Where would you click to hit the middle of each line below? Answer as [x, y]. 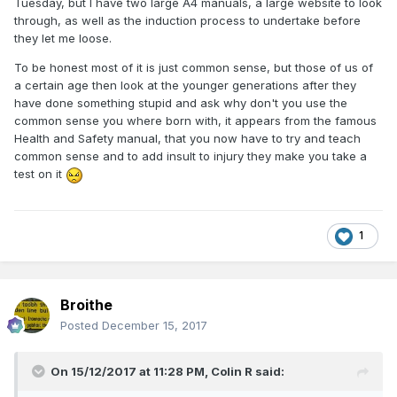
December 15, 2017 [155, 326]
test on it [40, 174]
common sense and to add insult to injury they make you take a [191, 156]
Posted [81, 326]
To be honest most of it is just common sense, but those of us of [194, 68]
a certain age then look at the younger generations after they [185, 86]
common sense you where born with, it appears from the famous [195, 121]
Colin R [232, 372]
